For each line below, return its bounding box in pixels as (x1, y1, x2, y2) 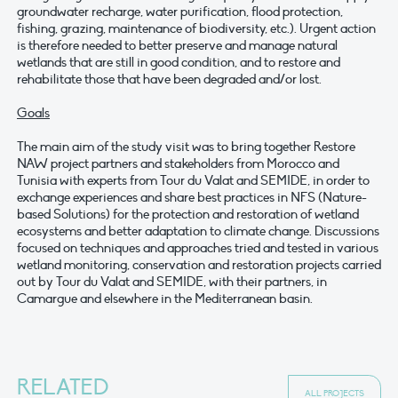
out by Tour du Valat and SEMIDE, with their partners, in (17, 273, 327, 290)
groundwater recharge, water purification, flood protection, (17, 3, 343, 20)
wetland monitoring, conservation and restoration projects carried (17, 256, 381, 273)
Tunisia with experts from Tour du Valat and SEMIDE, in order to (17, 171, 370, 188)
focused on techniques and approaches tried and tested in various (17, 239, 378, 256)
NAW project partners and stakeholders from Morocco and (17, 155, 339, 171)
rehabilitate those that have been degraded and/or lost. (17, 70, 322, 87)
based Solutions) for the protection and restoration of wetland (17, 205, 359, 222)
